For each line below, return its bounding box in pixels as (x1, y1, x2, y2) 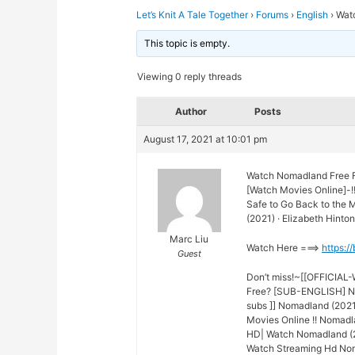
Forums (256, 9, 289, 21)
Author (175, 105, 208, 118)
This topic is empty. (144, 37, 231, 50)
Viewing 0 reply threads (137, 71, 242, 83)
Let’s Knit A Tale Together (136, 9, 249, 21)
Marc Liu (170, 233, 209, 246)
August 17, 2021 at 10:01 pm (143, 133, 268, 146)
